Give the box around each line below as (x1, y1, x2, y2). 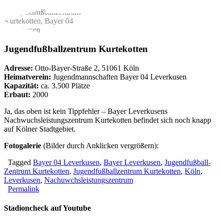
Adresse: (4, 63, 33, 72)
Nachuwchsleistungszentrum (44, 175, 133, 184)
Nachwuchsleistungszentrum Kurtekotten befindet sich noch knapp (4, 115, 211, 124)
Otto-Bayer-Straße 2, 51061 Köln (33, 63, 139, 72)
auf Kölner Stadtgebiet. (4, 124, 76, 133)
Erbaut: (4, 90, 30, 99)
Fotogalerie (4, 141, 41, 150)
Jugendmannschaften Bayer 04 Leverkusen (51, 72, 187, 81)
